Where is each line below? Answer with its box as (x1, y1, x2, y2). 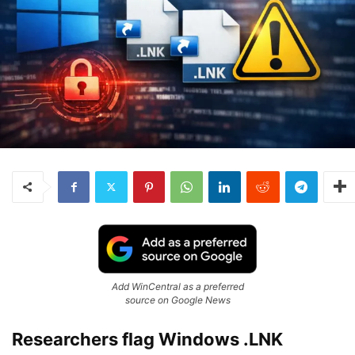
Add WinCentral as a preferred (111, 280, 244, 292)
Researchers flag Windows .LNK (12, 328, 283, 349)
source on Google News (124, 293, 231, 306)
